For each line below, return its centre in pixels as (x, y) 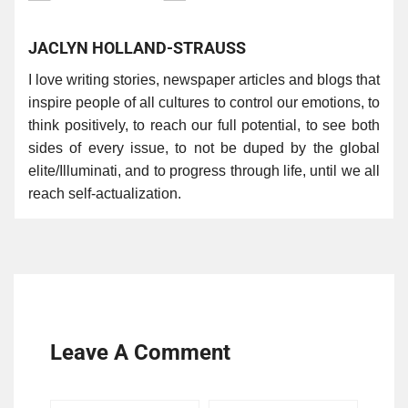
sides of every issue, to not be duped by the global (204, 148)
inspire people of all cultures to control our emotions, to (204, 103)
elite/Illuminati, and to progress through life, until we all (204, 171)
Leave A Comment (140, 353)
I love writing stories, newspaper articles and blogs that (204, 80)
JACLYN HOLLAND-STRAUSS (137, 48)
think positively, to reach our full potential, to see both (204, 126)
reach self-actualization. (105, 194)
